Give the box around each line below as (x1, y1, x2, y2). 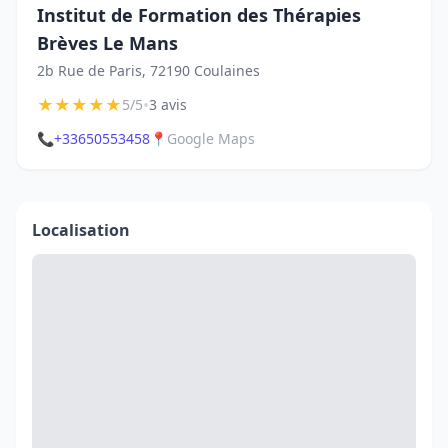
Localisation (32, 219, 130, 241)
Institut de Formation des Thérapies (37, 3, 361, 27)
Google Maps (167, 129, 255, 148)
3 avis (149, 95, 187, 114)
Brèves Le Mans (37, 31, 178, 55)
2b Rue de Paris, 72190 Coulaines (37, 61, 260, 80)
